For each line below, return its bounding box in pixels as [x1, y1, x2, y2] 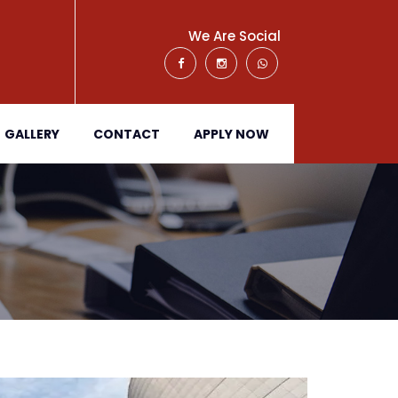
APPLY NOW [193, 125, 269, 143]
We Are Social [188, 27, 281, 45]
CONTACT [92, 125, 160, 143]
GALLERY [4, 125, 60, 143]
